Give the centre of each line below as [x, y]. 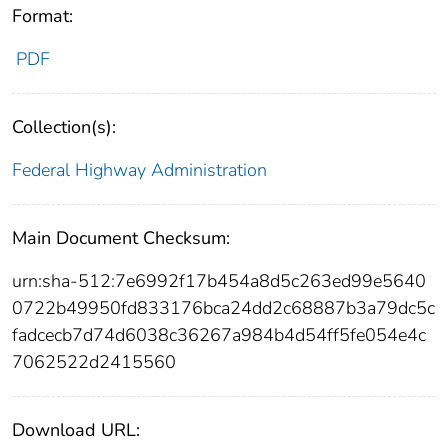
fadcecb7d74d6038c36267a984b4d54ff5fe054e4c [219, 335]
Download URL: [76, 430]
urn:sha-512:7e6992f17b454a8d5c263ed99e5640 [219, 281]
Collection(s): [64, 127]
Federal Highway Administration [139, 170]
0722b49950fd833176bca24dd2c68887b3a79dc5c [223, 308]
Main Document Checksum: [121, 238]
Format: [42, 16]
